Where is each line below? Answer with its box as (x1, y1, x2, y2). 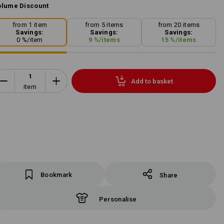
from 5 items (85, 21, 123, 29)
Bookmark (40, 171, 72, 178)
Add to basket (130, 77, 173, 85)
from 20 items (157, 21, 200, 29)
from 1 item (12, 21, 47, 29)
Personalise (98, 195, 137, 203)
